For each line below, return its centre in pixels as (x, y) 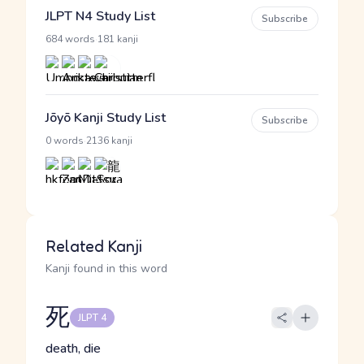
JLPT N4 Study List (100, 16)
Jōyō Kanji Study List (106, 118)
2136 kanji (109, 141)
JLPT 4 (92, 318)
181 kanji (118, 39)
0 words (65, 141)
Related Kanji (94, 246)
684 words (70, 39)
